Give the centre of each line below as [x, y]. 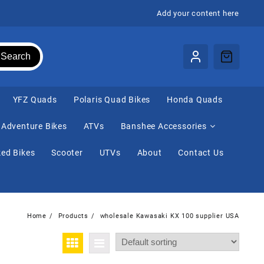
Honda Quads [194, 100]
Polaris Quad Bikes [112, 100]
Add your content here [198, 13]
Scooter [67, 153]
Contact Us [201, 153]
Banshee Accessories [164, 126]
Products [73, 216]
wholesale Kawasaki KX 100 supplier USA [169, 216]
